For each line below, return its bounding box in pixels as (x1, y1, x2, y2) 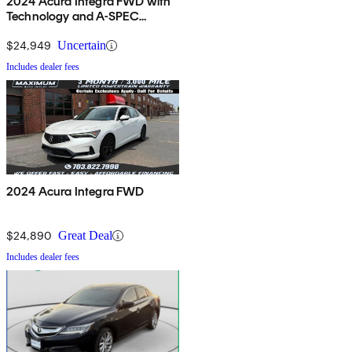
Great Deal (58, 229, 112, 243)
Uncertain (57, 38, 106, 53)
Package (6, 24, 54, 39)
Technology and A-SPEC (6, 9, 140, 24)
